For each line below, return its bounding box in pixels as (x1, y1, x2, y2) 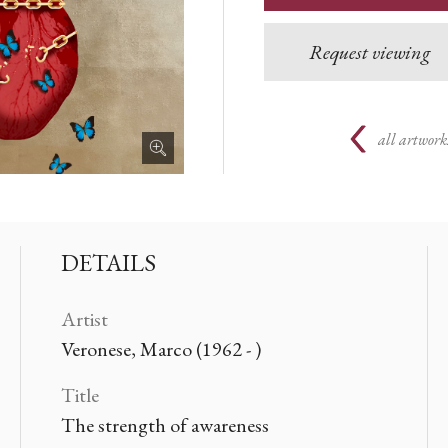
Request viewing (308, 39, 430, 65)
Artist (60, 306, 108, 332)
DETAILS (60, 247, 156, 278)
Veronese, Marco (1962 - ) (60, 336, 261, 362)
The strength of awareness (60, 412, 269, 438)
